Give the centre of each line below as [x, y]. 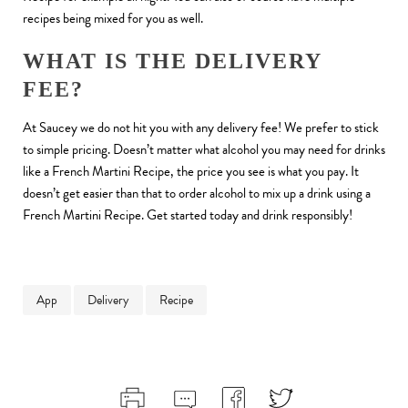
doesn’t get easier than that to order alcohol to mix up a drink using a [197, 194]
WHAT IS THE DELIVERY [172, 61]
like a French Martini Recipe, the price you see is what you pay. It [191, 172]
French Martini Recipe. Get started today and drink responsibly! [188, 215]
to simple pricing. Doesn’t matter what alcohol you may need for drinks [204, 150]
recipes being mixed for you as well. [113, 19]
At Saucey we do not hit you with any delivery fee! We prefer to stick [201, 128]
